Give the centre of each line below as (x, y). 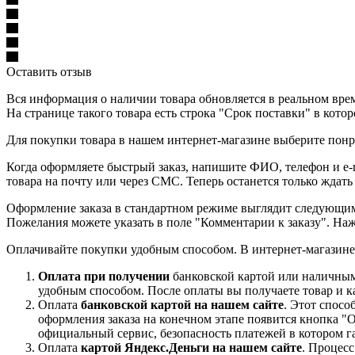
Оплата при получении (104, 276)
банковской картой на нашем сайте (182, 304)
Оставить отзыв (49, 71)
